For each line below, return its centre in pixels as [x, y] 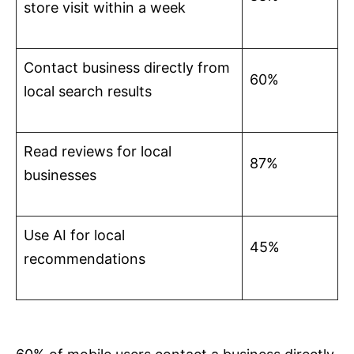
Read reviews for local [98, 152]
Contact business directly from [127, 68]
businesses [60, 175]
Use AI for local [74, 235]
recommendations [85, 259]
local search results [88, 92]
